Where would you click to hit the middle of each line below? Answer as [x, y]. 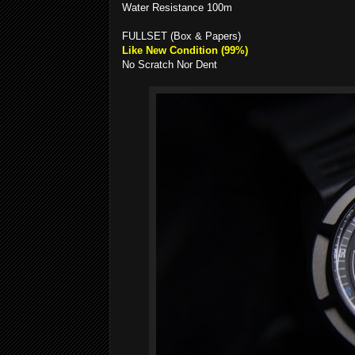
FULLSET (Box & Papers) [181, 36]
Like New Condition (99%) [185, 50]
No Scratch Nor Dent [171, 65]
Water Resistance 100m [177, 8]
